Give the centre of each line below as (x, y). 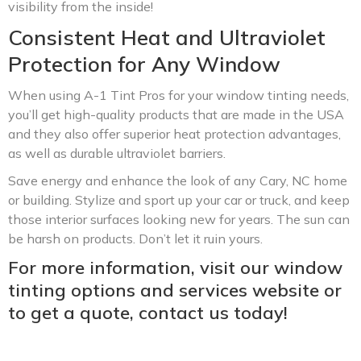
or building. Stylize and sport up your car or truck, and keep (179, 199)
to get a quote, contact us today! (148, 312)
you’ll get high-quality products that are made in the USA (176, 114)
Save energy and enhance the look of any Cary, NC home (178, 180)
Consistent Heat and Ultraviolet (167, 37)
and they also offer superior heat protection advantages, (174, 133)
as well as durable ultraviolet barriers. (117, 153)
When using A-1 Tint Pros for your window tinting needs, (178, 95)
